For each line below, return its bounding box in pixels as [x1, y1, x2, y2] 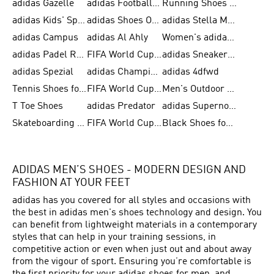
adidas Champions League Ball [150, 67, 158, 77]
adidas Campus [12, 33, 78, 43]
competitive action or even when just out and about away [12, 245, 251, 254]
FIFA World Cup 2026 [154, 50, 162, 60]
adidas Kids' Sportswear [78, 16, 85, 26]
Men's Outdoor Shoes [226, 84, 234, 94]
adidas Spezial [12, 67, 73, 77]
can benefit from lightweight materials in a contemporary [12, 220, 257, 230]
